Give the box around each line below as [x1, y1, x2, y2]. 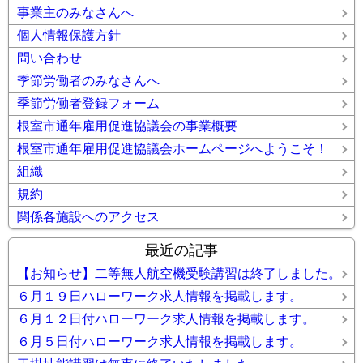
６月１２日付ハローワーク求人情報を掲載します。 [17, 312, 315, 326]
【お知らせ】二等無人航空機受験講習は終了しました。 [17, 267, 341, 280]
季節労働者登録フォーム [17, 96, 160, 110]
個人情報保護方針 [17, 28, 121, 42]
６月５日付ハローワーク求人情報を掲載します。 [17, 335, 302, 348]
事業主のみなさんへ [17, 6, 134, 19]
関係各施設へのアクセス [17, 210, 160, 224]
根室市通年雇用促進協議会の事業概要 [17, 119, 237, 133]
